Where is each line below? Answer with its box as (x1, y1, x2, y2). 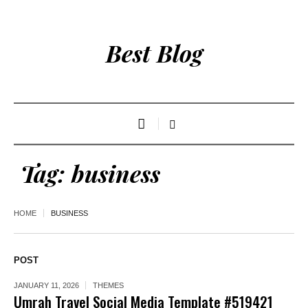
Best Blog (105, 37, 203, 69)
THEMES (93, 281, 124, 290)
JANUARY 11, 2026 (14, 281, 79, 290)
